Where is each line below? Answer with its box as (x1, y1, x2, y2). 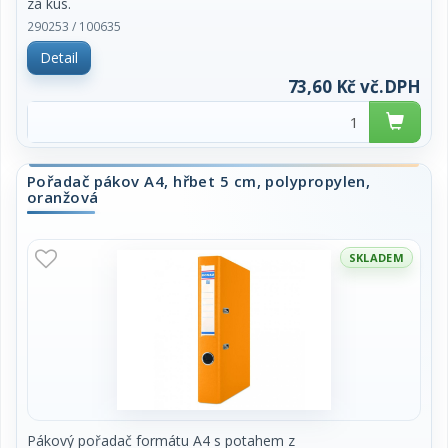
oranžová (27, 187, 99, 207)
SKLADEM (348, 250, 404, 265)
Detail (40, 48, 78, 67)
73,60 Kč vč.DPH (287, 75, 421, 98)
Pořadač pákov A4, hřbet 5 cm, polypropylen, (27, 171, 371, 191)
